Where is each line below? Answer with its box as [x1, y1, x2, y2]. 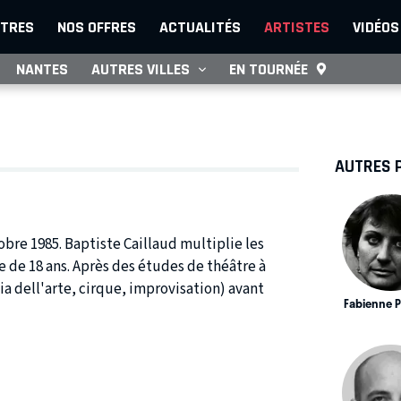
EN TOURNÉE [229, 60, 308, 78]
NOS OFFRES [57, 18, 136, 36]
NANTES [16, 60, 68, 78]
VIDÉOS [353, 18, 399, 36]
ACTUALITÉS [159, 18, 241, 36]
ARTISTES [264, 18, 329, 36]
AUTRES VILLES [91, 60, 190, 78]
